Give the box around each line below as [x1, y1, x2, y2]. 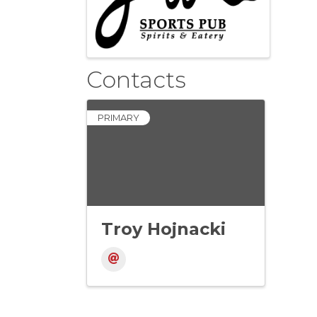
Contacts [86, 66, 186, 94]
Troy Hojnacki [101, 219, 226, 240]
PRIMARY [98, 113, 139, 124]
